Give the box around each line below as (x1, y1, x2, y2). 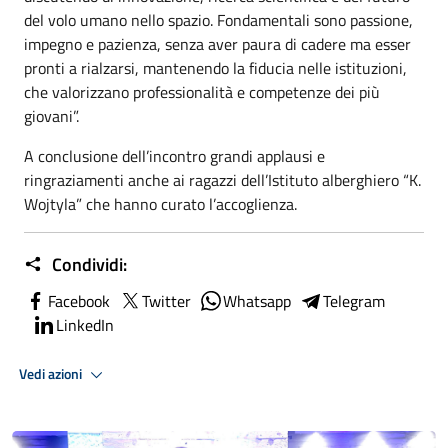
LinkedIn (56, 313, 114, 337)
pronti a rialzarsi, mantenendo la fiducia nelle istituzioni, (24, 56, 407, 80)
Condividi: (48, 251, 127, 278)
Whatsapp (223, 289, 291, 313)
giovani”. (24, 104, 79, 128)
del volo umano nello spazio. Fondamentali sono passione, (24, 8, 413, 32)
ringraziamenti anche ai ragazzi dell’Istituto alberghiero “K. (24, 168, 421, 192)
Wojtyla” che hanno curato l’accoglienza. (24, 192, 297, 216)
